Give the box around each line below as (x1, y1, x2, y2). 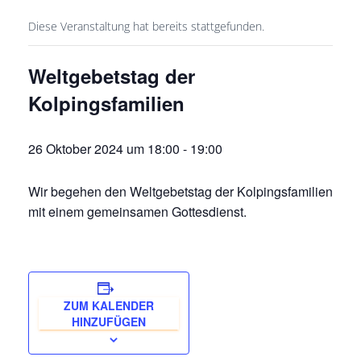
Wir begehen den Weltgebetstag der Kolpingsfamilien (28, 182, 333, 201)
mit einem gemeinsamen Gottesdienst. (28, 202, 247, 221)
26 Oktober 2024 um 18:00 (28, 139, 180, 158)
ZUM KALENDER (64, 297, 154, 313)
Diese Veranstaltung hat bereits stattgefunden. (28, 19, 264, 34)
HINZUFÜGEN (72, 313, 146, 330)
